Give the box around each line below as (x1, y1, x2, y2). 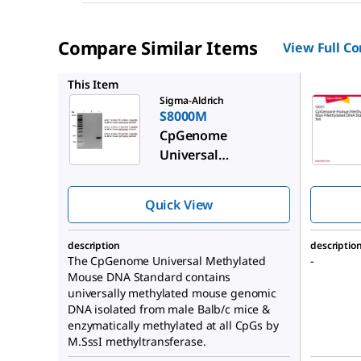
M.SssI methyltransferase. (68, 334, 206, 350)
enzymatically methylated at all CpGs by (68, 317, 279, 334)
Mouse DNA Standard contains (68, 269, 231, 285)
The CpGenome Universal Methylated (68, 253, 266, 269)
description (68, 239, 120, 253)
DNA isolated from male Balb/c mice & (68, 301, 270, 317)
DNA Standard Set (160, 185, 271, 203)
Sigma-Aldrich (160, 93, 224, 108)
